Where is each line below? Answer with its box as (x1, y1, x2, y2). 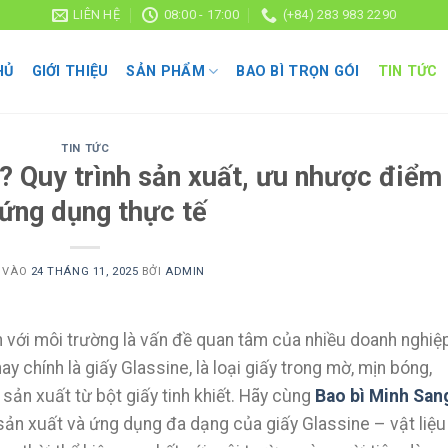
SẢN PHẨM (126, 62, 205, 80)
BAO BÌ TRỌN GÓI (236, 62, 360, 80)
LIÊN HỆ (73, 7, 120, 22)
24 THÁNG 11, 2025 (30, 264, 139, 278)
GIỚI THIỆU (31, 62, 109, 80)
